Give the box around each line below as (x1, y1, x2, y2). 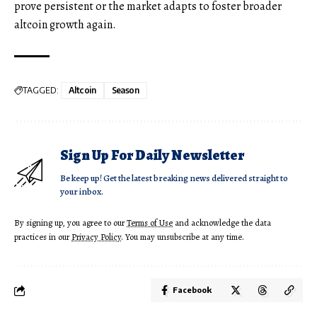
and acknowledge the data (173, 217, 271, 229)
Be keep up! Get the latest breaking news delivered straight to (60, 172, 288, 185)
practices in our (14, 231, 71, 243)
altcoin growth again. (14, 17, 116, 33)
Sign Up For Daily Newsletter (60, 146, 244, 166)
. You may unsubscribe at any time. (121, 231, 244, 243)
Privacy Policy (71, 231, 121, 243)
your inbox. (60, 185, 103, 198)
